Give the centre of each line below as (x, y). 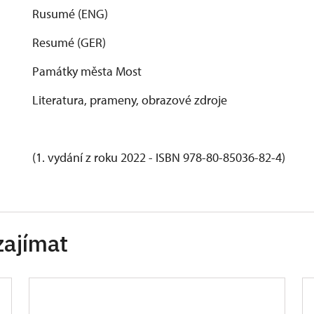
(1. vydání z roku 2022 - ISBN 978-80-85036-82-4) (159, 157)
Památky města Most (87, 71)
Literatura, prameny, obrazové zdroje (130, 100)
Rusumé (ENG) (70, 14)
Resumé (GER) (69, 42)
